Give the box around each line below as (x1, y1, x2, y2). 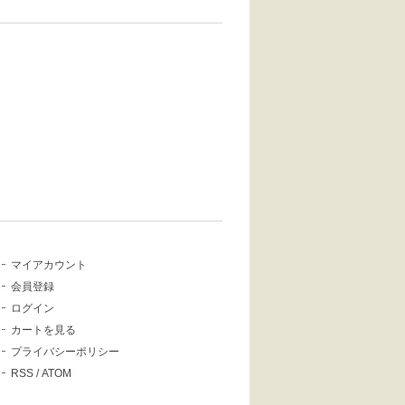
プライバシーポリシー (11, 345, 119, 359)
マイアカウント (11, 259, 87, 272)
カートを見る (11, 324, 76, 337)
